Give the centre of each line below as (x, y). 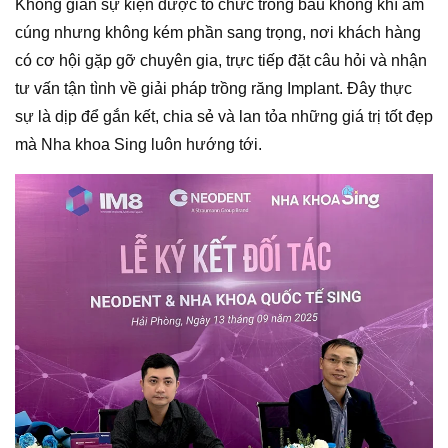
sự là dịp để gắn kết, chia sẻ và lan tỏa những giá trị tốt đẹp (224, 117)
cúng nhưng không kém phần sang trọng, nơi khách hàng (218, 33)
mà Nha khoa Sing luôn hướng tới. (138, 145)
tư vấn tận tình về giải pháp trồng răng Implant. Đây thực (213, 89)
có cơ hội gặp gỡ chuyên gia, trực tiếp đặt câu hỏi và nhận (221, 61)
